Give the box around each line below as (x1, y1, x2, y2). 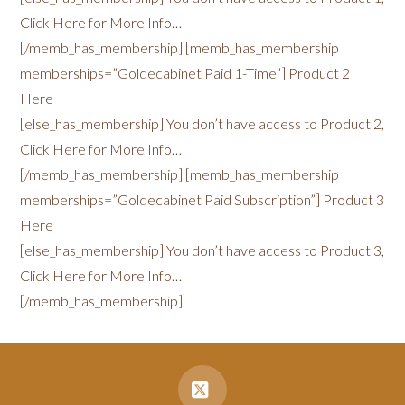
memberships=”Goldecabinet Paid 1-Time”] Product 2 (20, 64, 351, 81)
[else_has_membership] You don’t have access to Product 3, (20, 241, 385, 259)
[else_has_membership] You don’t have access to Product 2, (20, 115, 385, 132)
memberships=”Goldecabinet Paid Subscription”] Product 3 (20, 191, 385, 208)
